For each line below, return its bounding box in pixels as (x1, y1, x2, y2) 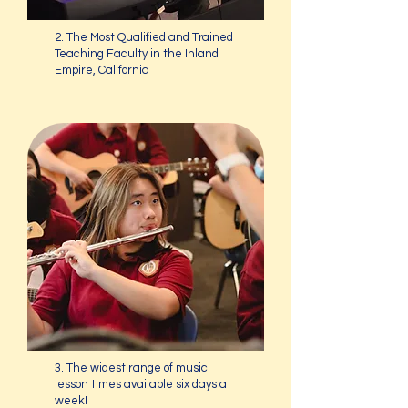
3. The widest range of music (55, 362, 208, 374)
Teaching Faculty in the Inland (55, 47, 219, 60)
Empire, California (55, 64, 149, 76)
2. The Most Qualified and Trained (55, 31, 233, 44)
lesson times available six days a (55, 378, 227, 391)
